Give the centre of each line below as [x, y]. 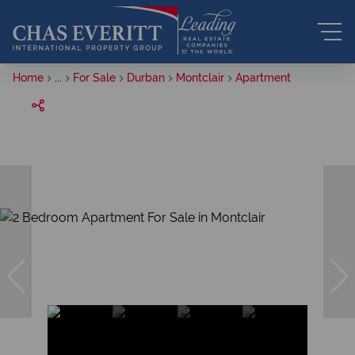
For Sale [94, 78]
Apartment [263, 78]
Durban [146, 78]
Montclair [200, 78]
